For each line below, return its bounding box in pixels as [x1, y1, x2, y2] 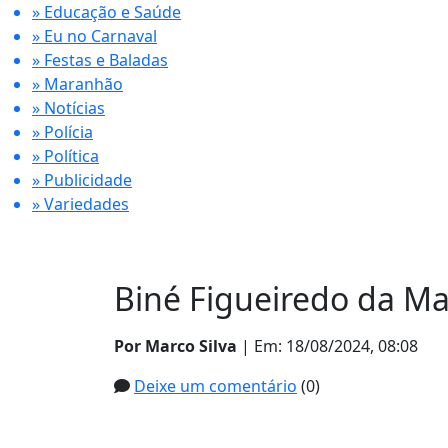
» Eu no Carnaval [32, 25, 157, 47]
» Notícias [32, 97, 105, 119]
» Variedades [32, 193, 129, 215]
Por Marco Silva [114, 335, 237, 357]
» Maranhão [32, 73, 123, 95]
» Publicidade [32, 169, 132, 191]
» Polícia [32, 121, 93, 143]
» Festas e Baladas [32, 49, 168, 71]
